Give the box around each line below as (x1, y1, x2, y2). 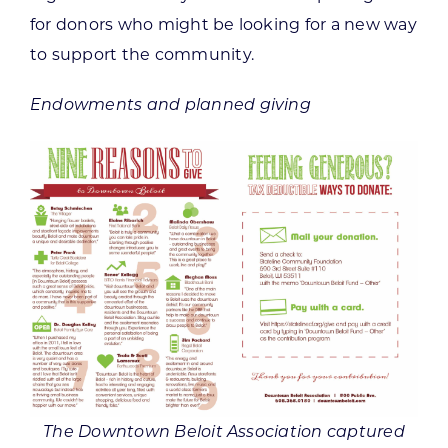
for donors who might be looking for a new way (29, 14, 417, 34)
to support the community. (29, 44, 254, 64)
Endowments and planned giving (29, 97, 311, 114)
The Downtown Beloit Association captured (43, 425, 405, 442)
